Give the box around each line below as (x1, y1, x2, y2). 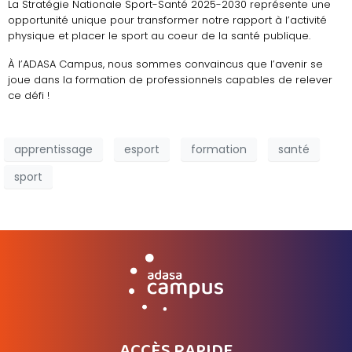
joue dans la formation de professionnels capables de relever (8, 72, 332, 88)
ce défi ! (8, 88, 49, 104)
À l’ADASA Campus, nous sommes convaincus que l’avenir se (8, 57, 323, 72)
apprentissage (14, 141, 93, 157)
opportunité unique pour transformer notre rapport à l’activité (8, 13, 327, 28)
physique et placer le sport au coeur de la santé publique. (8, 28, 310, 44)
